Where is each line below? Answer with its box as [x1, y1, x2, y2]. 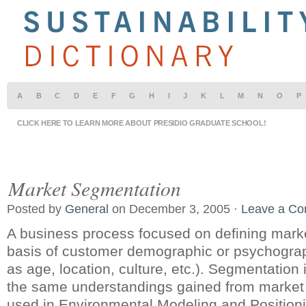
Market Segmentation [8, 174, 181, 201]
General [65, 202, 109, 216]
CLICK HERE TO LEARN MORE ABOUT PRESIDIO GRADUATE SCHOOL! [17, 119, 266, 127]
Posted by [7, 202, 65, 216]
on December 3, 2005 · [109, 202, 241, 216]
